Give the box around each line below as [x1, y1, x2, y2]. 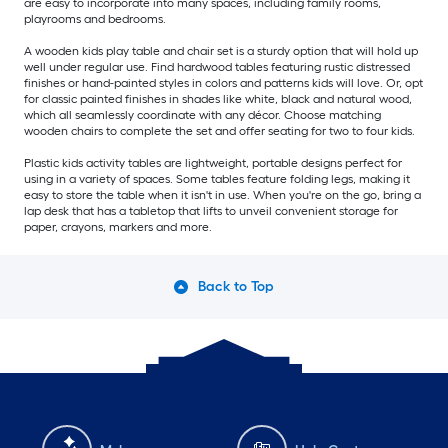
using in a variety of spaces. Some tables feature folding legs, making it [24, 172, 410, 187]
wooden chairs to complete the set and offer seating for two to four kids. [24, 124, 415, 139]
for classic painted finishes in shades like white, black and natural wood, [24, 92, 412, 107]
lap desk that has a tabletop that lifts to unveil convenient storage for [24, 204, 398, 219]
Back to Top [197, 278, 275, 296]
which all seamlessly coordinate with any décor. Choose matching [24, 108, 381, 123]
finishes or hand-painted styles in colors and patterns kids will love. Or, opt [24, 76, 423, 91]
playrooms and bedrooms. [24, 12, 166, 27]
